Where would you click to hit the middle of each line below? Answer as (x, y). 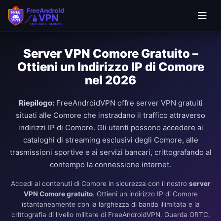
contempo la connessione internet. (110, 165)
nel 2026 (110, 80)
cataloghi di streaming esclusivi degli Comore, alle (110, 140)
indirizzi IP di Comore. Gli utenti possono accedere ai (110, 128)
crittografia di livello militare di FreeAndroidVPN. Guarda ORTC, (110, 215)
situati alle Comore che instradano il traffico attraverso (110, 115)
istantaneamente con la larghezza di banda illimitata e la (110, 204)
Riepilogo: (36, 103)
